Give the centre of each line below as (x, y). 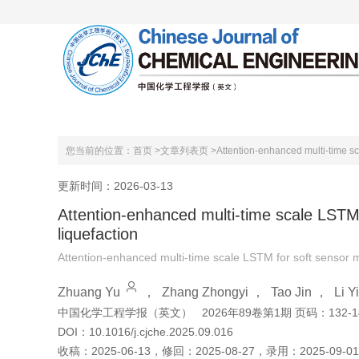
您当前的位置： (99, 151)
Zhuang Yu (89, 292)
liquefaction (98, 234)
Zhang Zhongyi (205, 292)
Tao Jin (291, 292)
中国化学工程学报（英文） (125, 313)
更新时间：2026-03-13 (115, 186)
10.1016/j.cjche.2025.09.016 (161, 332)
